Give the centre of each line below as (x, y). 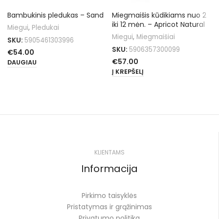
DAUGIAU (22, 62)
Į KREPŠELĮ (128, 71)
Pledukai (45, 27)
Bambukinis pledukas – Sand (55, 15)
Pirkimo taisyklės (109, 196)
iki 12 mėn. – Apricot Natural (158, 24)
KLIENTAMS (109, 152)
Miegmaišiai (156, 37)
